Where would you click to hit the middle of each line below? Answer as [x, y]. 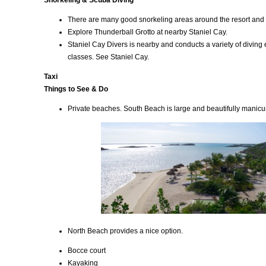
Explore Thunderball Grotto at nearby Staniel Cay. [148, 32]
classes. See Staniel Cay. [108, 57]
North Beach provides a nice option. [125, 231]
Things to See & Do [76, 89]
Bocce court [87, 251]
